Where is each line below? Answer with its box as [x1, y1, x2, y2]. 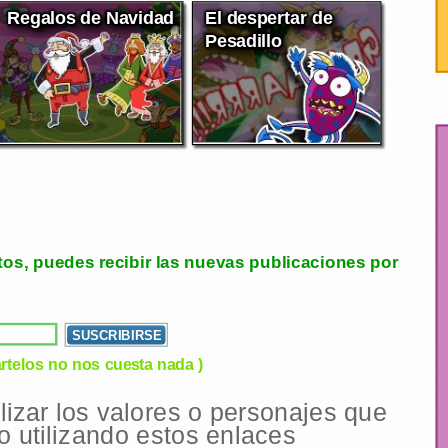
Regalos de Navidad [7, 6, 174, 28]
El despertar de [205, 6, 333, 28]
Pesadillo [205, 29, 282, 50]
